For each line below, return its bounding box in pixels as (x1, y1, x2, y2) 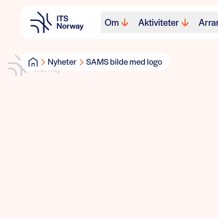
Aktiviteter (138, 16, 179, 29)
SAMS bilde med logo (86, 55, 162, 67)
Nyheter (48, 55, 76, 67)
